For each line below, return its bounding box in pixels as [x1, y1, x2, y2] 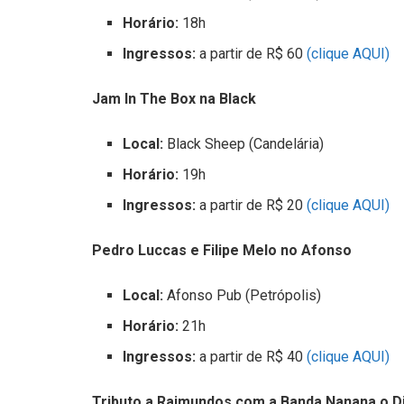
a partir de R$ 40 [199, 348, 304, 366]
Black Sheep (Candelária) [167, 135, 325, 153]
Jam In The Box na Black [92, 90, 256, 108]
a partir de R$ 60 [196, 45, 308, 63]
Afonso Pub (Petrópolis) [167, 287, 322, 305]
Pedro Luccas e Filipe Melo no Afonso [92, 242, 352, 260]
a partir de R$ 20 [196, 197, 308, 215]
